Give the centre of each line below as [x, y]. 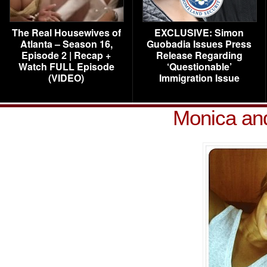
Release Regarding [199, 55]
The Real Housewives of [66, 32]
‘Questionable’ [199, 66]
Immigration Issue [199, 78]
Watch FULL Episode [66, 66]
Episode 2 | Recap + [66, 55]
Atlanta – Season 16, [66, 44]
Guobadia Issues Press [199, 44]
